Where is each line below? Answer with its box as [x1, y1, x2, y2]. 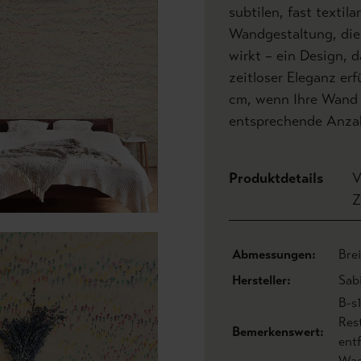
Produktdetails [229, 169, 323, 187]
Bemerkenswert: [232, 324, 324, 339]
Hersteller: [232, 272, 291, 288]
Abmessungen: [232, 247, 316, 262]
